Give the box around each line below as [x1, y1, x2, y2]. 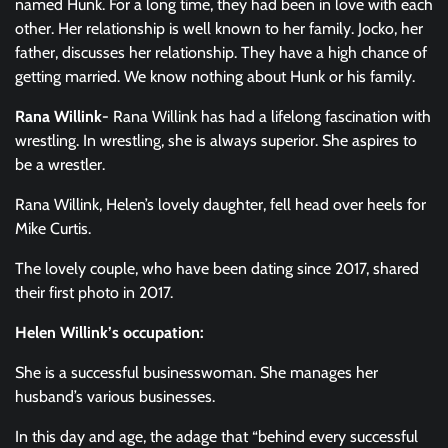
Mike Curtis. [15, 219, 91, 239]
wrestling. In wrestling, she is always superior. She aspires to [15, 131, 417, 151]
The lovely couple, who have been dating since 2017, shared [15, 259, 419, 279]
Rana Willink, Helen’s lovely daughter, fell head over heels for [15, 195, 426, 215]
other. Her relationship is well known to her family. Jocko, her [15, 19, 423, 39]
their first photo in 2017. [15, 283, 177, 303]
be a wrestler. [15, 155, 109, 175]
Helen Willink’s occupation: [15, 323, 204, 343]
